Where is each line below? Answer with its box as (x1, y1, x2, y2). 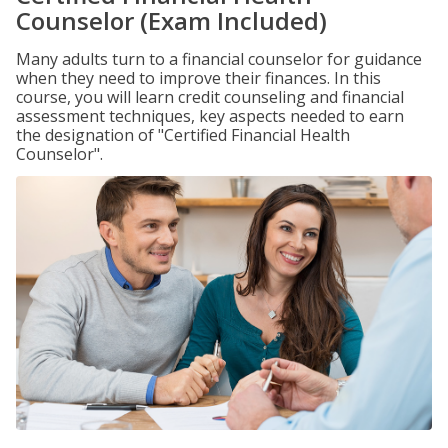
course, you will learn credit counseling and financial (16, 86, 404, 108)
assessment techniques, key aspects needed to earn (16, 105, 404, 127)
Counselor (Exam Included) (16, 4, 327, 37)
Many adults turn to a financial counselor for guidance (16, 48, 422, 70)
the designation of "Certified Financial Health (16, 124, 350, 146)
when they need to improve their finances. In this (16, 67, 381, 89)
